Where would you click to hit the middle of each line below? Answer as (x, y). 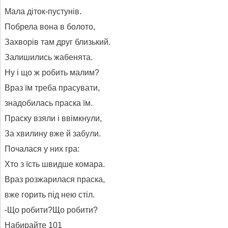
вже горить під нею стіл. (50, 194)
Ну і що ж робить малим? (52, 72)
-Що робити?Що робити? (51, 210)
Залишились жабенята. (49, 57)
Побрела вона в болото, (50, 26)
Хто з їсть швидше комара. (55, 164)
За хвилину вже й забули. (53, 133)
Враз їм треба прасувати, (52, 88)
